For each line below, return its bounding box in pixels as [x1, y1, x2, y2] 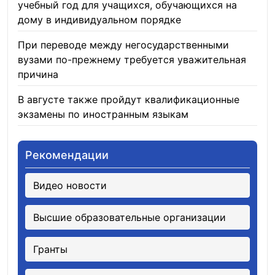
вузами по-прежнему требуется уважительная [18, 53, 246, 66]
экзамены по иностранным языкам [18, 108, 188, 120]
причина [18, 68, 58, 80]
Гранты [33, 243, 68, 255]
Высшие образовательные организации [33, 211, 226, 223]
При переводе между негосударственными [18, 39, 229, 51]
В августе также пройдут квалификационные [18, 93, 239, 106]
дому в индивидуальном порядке [18, 14, 181, 26]
